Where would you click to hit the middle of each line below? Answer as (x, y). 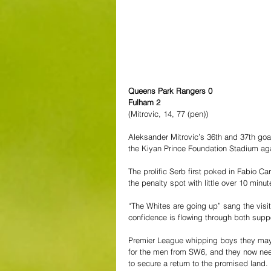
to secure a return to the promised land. (198, 263)
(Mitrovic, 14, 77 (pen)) (168, 113)
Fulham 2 (144, 102)
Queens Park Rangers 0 (170, 90)
